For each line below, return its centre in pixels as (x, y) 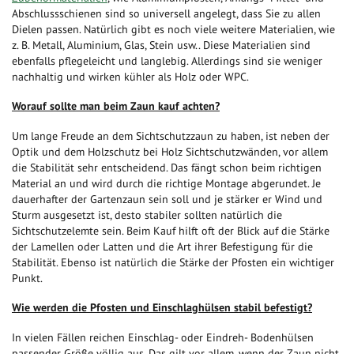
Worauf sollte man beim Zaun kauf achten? (116, 105)
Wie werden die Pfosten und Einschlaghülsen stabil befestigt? (162, 307)
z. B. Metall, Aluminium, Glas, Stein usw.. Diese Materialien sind (161, 45)
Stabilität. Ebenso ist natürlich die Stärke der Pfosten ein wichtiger (173, 262)
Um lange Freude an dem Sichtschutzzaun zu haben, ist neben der (171, 136)
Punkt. (27, 278)
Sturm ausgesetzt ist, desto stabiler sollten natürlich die (147, 215)
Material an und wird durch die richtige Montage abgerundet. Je (166, 183)
